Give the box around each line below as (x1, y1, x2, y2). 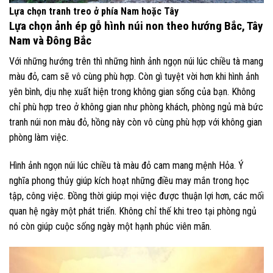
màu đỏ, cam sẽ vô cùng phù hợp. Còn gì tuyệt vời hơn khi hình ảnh (9, 71, 259, 83)
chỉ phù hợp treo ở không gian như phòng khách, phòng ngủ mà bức (9, 101, 263, 113)
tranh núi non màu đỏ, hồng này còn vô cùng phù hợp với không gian (9, 116, 262, 129)
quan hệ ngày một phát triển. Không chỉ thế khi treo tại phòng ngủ (9, 205, 257, 217)
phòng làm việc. (9, 132, 68, 144)
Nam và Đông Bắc (9, 33, 91, 48)
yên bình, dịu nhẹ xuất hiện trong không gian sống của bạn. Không (9, 86, 255, 98)
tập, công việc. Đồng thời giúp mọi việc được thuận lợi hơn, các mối (9, 190, 264, 202)
